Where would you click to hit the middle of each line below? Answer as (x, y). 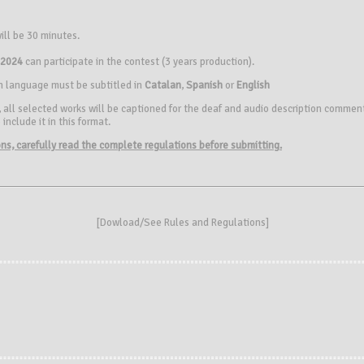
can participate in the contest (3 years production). (139, 62)
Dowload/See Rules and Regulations (182, 223)
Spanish (204, 86)
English (253, 86)
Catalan (163, 86)
